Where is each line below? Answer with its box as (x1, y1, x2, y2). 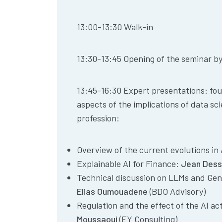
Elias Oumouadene (77, 185, 148, 197)
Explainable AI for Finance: (77, 158, 181, 169)
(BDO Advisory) (148, 185, 208, 197)
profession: (77, 112, 120, 123)
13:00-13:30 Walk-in (77, 21, 154, 32)
